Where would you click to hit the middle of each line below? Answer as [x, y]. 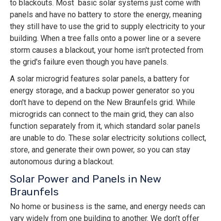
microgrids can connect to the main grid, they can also [102, 114]
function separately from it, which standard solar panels [105, 126]
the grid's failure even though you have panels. [89, 62]
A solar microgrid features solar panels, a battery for [100, 79]
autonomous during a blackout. [62, 162]
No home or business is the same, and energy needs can [108, 207]
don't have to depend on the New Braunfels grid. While [103, 103]
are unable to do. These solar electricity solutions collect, [108, 138]
